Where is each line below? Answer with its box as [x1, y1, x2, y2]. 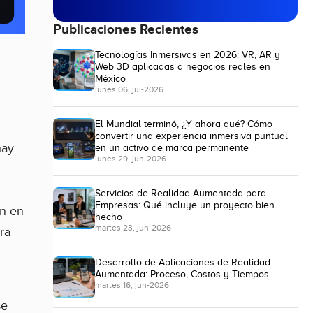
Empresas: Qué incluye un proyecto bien [95, 198, 275, 210]
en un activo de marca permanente [95, 142, 249, 154]
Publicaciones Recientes [53, 22, 198, 38]
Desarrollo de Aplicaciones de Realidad [95, 256, 270, 268]
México [95, 73, 126, 85]
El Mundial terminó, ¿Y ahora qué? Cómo [95, 118, 272, 130]
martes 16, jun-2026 [95, 279, 169, 290]
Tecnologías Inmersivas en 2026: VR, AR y [95, 49, 280, 61]
